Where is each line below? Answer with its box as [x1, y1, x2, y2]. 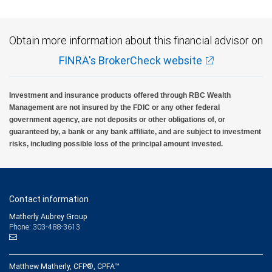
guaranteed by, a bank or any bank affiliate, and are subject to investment [9, 127, 261, 136]
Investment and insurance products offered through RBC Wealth [9, 90, 231, 100]
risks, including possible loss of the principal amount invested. [9, 139, 223, 148]
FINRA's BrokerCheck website [58, 53, 202, 67]
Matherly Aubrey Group [9, 211, 87, 221]
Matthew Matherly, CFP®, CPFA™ [9, 261, 120, 271]
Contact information [9, 193, 89, 205]
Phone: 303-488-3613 [9, 221, 80, 232]
